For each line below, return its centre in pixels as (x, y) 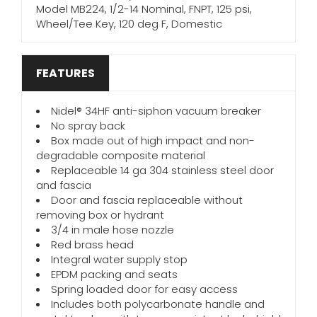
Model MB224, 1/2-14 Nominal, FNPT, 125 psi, (144, 9)
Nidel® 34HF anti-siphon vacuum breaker (156, 111)
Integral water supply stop (119, 259)
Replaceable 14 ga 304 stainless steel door (162, 170)
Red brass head (92, 244)
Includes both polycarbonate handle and (158, 304)
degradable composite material (121, 155)
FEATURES (65, 73)
